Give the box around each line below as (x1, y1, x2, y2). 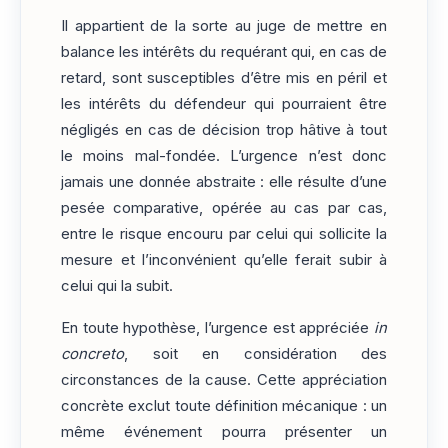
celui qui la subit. (61, 276, 173, 295)
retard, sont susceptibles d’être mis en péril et (61, 68, 387, 87)
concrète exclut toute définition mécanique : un (61, 397, 387, 416)
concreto (61, 345, 124, 364)
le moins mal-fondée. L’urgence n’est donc (61, 146, 387, 165)
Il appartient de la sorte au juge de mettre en (61, 16, 387, 35)
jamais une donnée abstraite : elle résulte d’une (61, 172, 387, 191)
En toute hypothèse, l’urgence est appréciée (61, 319, 374, 338)
